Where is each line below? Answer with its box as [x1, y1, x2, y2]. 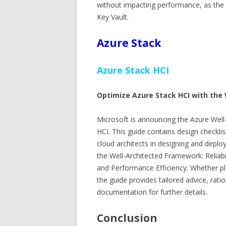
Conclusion [97, 211, 157, 225]
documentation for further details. [97, 187, 207, 197]
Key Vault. [97, 12, 129, 22]
